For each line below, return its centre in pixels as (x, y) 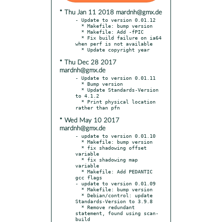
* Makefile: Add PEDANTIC (78, 171)
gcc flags (89, 177)
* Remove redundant (78, 207)
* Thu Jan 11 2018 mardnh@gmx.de (111, 12)
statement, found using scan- (117, 213)
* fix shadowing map (78, 159)
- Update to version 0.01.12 (115, 20)
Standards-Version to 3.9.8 (114, 201)
